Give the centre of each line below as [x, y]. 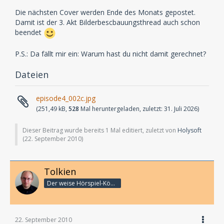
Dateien [32, 74]
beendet [29, 32]
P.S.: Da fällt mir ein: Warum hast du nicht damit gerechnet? [110, 54]
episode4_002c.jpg [66, 98]
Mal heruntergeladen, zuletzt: [121, 109]
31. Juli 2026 [181, 109]
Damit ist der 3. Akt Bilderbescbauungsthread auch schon [107, 22]
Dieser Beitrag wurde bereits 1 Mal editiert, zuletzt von [100, 130]
